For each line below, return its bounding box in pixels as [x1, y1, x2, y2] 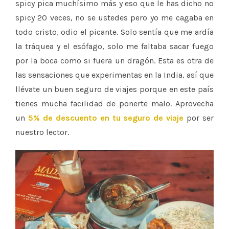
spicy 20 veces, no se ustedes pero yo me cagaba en [15, 12, 214, 22]
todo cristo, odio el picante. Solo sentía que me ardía [15, 27, 214, 37]
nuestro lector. [15, 127, 71, 137]
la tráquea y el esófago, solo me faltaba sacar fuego [15, 41, 214, 51]
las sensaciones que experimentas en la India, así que [15, 70, 214, 80]
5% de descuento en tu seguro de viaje [28, 112, 184, 123]
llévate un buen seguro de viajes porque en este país [15, 84, 214, 94]
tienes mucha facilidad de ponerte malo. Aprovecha [15, 98, 214, 108]
